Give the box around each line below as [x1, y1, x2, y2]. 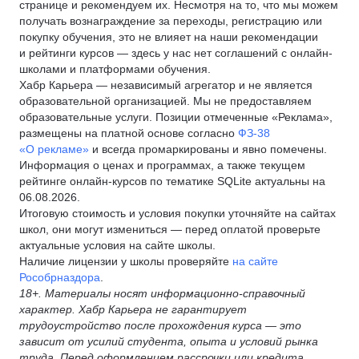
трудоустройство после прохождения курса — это [19, 319, 301, 332]
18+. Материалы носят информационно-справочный [19, 287, 305, 300]
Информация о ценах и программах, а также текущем [19, 159, 305, 171]
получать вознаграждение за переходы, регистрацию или [19, 14, 322, 27]
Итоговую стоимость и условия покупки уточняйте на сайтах [19, 207, 336, 220]
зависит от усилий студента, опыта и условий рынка [19, 335, 318, 348]
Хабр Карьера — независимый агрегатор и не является [19, 79, 313, 91]
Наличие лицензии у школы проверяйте [19, 255, 232, 268]
